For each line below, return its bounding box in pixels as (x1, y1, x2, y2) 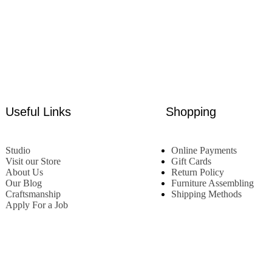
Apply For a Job (5, 200, 68, 210)
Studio (5, 145, 30, 155)
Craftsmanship (5, 189, 61, 199)
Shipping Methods (171, 189, 242, 199)
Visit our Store (5, 156, 61, 166)
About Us (5, 167, 43, 177)
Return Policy (171, 167, 224, 177)
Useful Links (5, 105, 71, 118)
